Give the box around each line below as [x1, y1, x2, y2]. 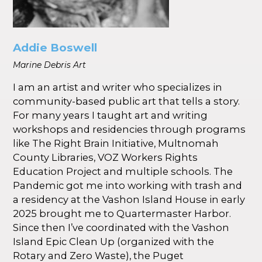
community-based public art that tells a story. [13, 95, 240, 107]
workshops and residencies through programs [13, 123, 246, 135]
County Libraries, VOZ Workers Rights [13, 151, 198, 163]
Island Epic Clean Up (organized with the [13, 235, 215, 247]
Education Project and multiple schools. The [13, 165, 233, 177]
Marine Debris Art [13, 59, 87, 70]
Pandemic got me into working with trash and [13, 179, 243, 191]
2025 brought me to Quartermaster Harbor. [13, 207, 232, 219]
